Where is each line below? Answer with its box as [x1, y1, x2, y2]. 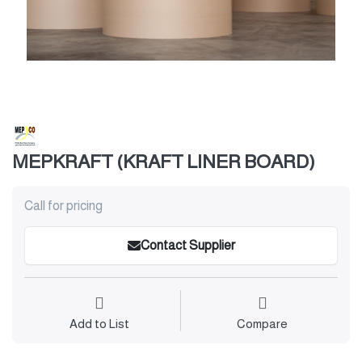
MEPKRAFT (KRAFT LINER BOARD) [12, 151, 315, 173]
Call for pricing [24, 199, 103, 213]
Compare [237, 317, 288, 331]
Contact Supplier [140, 238, 235, 253]
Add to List [69, 317, 129, 331]
